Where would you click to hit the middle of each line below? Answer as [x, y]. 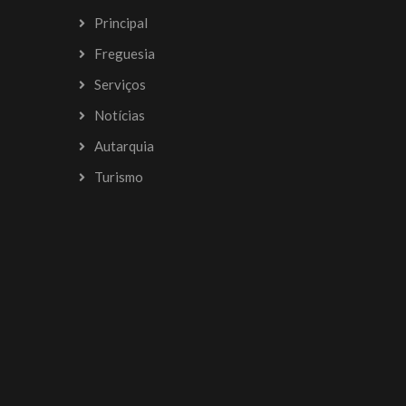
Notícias [120, 116]
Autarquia [124, 146]
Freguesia [125, 54]
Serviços [120, 85]
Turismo [119, 177]
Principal [121, 23]
